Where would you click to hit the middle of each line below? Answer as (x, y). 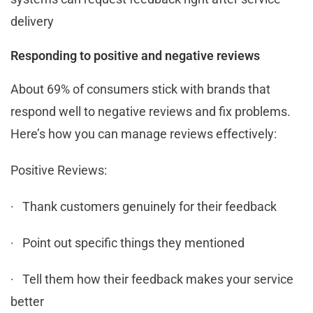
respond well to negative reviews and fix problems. (151, 111)
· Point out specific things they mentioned (128, 242)
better (27, 301)
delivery (32, 21)
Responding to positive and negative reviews (135, 55)
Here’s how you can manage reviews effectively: (144, 133)
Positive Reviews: (59, 170)
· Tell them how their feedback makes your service (152, 279)
